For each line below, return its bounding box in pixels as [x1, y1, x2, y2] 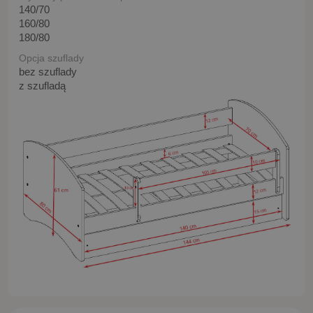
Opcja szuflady [19, 52, 84, 64]
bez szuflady [19, 65, 77, 78]
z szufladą [19, 79, 66, 92]
